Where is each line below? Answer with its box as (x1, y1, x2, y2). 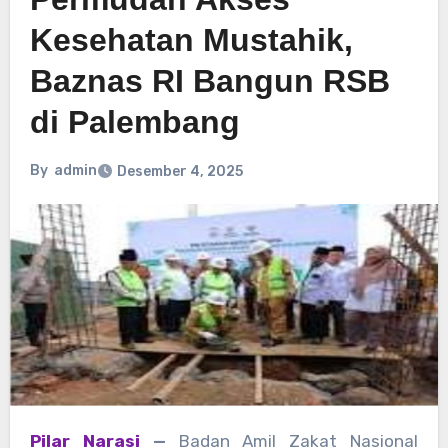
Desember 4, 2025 (116, 162, 243, 180)
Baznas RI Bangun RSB (29, 62, 390, 99)
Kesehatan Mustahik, (29, 21, 353, 58)
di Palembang (29, 103, 240, 140)
